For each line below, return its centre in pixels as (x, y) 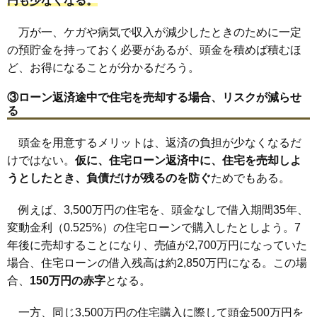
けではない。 (41, 160)
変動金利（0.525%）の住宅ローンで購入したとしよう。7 (154, 227)
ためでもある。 (250, 178)
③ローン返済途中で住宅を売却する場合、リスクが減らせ (154, 97)
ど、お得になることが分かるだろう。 (103, 67)
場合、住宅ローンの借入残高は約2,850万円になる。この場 (157, 263)
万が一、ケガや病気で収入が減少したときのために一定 (154, 32)
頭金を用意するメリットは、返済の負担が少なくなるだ (154, 142)
